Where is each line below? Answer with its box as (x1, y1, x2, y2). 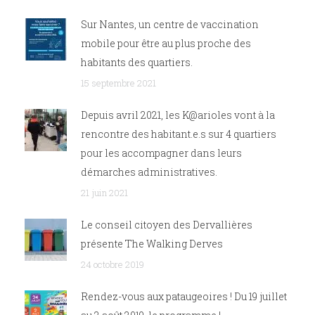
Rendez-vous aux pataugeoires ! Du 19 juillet (81, 289, 287, 303)
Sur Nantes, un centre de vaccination (81, 17, 259, 31)
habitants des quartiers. (81, 55, 193, 69)
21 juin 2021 (81, 186, 128, 199)
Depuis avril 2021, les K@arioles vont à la (81, 108, 275, 122)
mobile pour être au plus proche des (81, 36, 251, 50)
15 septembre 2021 (81, 76, 156, 89)
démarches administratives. (81, 165, 217, 179)
